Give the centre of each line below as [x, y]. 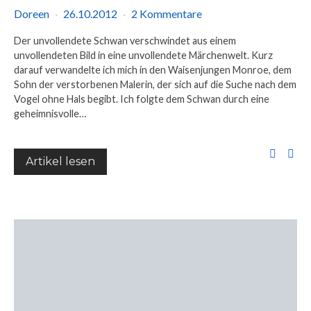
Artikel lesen [60, 161]
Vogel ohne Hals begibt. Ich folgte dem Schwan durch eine [142, 99]
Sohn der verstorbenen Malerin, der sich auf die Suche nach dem [155, 84]
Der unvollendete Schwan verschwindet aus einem [125, 41]
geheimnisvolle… [50, 114]
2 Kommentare [167, 14]
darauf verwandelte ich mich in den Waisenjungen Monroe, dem [153, 70]
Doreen [32, 14]
